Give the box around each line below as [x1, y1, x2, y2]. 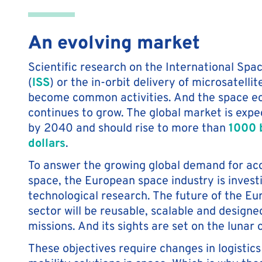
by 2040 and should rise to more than [28, 118, 229, 136]
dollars [28, 133, 65, 151]
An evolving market [28, 27, 200, 56]
